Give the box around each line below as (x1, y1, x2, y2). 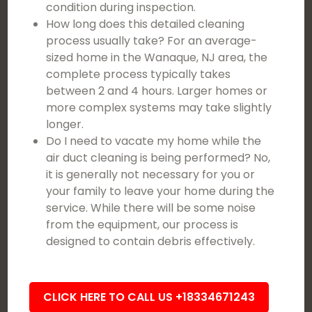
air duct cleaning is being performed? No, (46, 150, 271, 166)
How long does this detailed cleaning (46, 16, 245, 32)
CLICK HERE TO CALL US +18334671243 (43, 289, 256, 305)
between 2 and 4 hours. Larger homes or (46, 83, 268, 99)
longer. (46, 116, 84, 132)
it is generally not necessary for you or (46, 166, 256, 182)
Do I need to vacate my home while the (46, 133, 262, 149)
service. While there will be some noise (46, 200, 256, 216)
